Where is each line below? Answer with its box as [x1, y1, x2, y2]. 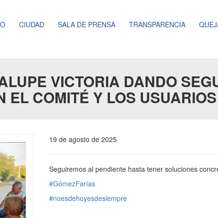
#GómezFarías [49, 179, 95, 188]
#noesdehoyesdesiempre [49, 193, 127, 203]
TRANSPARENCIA [128, 19, 185, 29]
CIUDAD [18, 19, 44, 29]
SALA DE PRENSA [57, 19, 115, 29]
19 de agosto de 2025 [49, 134, 117, 144]
